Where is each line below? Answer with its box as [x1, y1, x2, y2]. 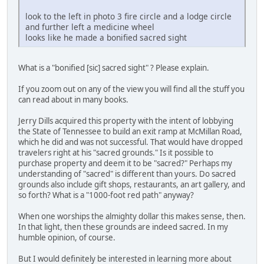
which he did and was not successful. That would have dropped [18, 137, 243, 148]
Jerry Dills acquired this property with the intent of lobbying [18, 115, 233, 127]
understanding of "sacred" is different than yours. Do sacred [18, 169, 236, 180]
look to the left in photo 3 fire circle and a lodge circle [25, 11, 232, 22]
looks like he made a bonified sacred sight [25, 32, 187, 44]
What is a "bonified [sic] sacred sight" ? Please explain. [18, 62, 209, 74]
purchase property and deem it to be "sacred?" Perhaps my [18, 158, 232, 169]
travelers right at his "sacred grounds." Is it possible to [18, 147, 213, 159]
